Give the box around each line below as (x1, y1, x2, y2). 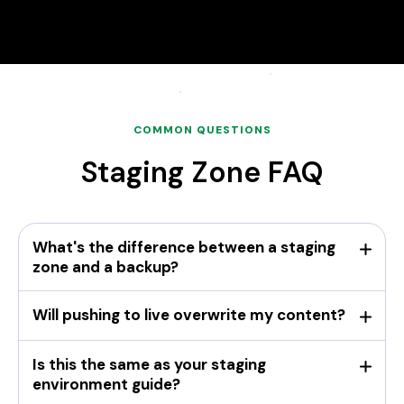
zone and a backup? (32, 257, 179, 278)
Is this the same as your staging (32, 354, 266, 375)
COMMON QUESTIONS (133, 123, 271, 138)
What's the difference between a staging (32, 237, 335, 258)
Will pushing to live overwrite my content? (32, 305, 345, 326)
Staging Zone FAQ (81, 153, 323, 192)
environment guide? (32, 374, 180, 395)
